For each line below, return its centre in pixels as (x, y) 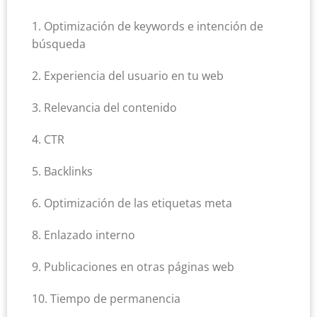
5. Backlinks (62, 172)
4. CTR (48, 140)
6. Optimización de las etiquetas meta (132, 203)
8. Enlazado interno (83, 235)
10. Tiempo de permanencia (106, 299)
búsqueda (59, 44)
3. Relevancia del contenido (104, 108)
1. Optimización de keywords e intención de (148, 27)
